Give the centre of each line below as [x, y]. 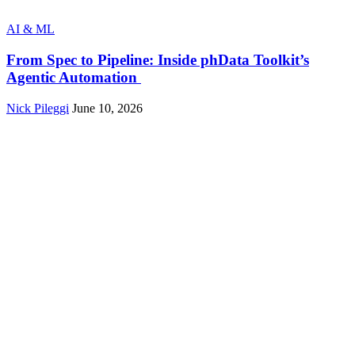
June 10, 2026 [107, 108]
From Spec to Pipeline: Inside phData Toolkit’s [158, 59]
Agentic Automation [74, 77]
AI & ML [31, 29]
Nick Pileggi [38, 108]
